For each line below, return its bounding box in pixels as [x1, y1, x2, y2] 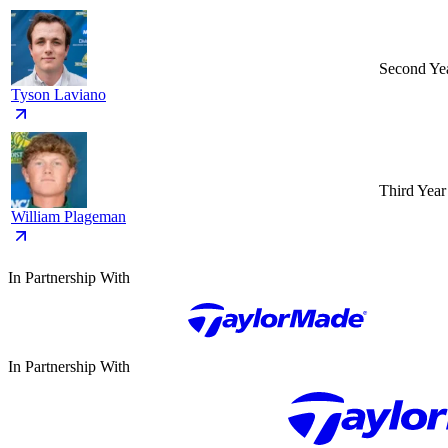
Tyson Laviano [11, 86, 106, 104]
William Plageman [11, 208, 126, 226]
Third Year [379, 182, 446, 200]
